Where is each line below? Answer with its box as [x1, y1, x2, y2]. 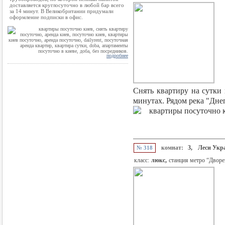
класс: [134, 157, 149, 164]
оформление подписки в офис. [10, 14, 83, 20]
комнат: [161, 144, 183, 151]
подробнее [106, 53, 128, 58]
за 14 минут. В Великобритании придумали [10, 8, 114, 14]
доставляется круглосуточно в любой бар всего [10, 2, 124, 8]
